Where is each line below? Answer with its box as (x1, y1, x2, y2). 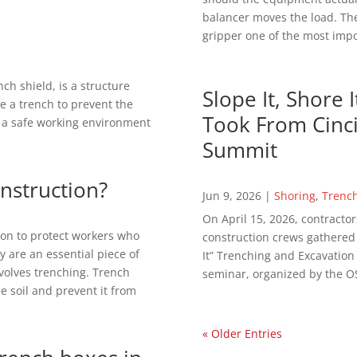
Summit (202, 135, 277, 164)
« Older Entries (202, 326, 282, 341)
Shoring (273, 188, 316, 203)
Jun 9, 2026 (202, 188, 261, 203)
